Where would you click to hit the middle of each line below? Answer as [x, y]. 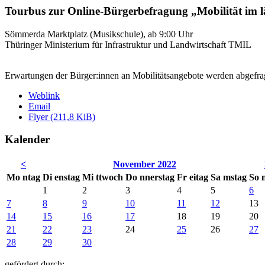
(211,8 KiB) [73, 117]
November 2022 [145, 164]
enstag [67, 177]
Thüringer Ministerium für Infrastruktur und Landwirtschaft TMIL [128, 44]
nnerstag [157, 177]
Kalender [27, 140]
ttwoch [109, 177]
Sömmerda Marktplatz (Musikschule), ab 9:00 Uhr [99, 34]
